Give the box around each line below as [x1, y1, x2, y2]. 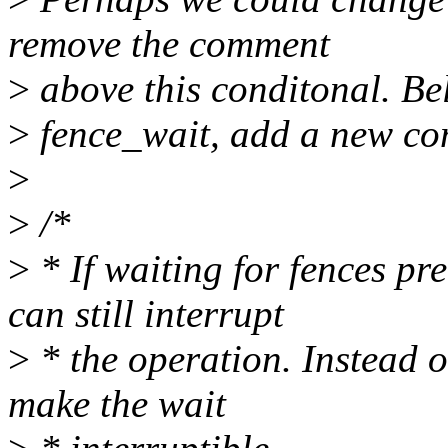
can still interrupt [8, 292, 284, 336]
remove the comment [8, 22, 330, 66]
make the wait [8, 382, 226, 426]
